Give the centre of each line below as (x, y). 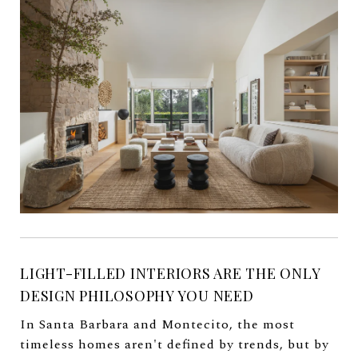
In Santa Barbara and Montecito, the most (157, 324)
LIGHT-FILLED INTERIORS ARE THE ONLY (171, 273)
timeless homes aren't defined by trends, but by (175, 344)
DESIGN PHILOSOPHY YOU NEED (137, 295)
